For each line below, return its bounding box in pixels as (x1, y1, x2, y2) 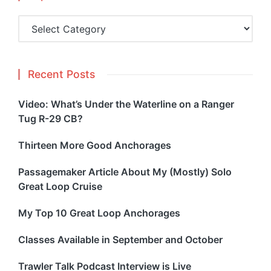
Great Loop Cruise (18, 180, 102, 193)
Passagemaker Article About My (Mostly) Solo (18, 166, 232, 178)
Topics (18, 16, 49, 28)
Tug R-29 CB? (18, 113, 83, 125)
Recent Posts (28, 68, 95, 81)
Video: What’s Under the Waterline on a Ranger (18, 98, 234, 111)
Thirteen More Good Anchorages (18, 139, 171, 152)
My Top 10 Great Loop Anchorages (18, 207, 180, 220)
